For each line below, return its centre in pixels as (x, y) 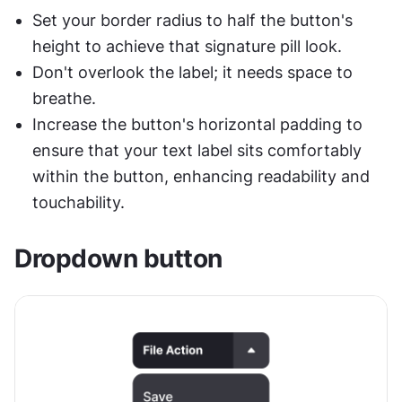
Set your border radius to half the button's (192, 21)
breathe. (66, 99)
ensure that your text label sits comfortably (197, 151)
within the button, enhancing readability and (201, 177)
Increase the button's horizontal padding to (197, 125)
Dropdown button (118, 259)
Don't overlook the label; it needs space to (192, 73)
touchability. (81, 203)
